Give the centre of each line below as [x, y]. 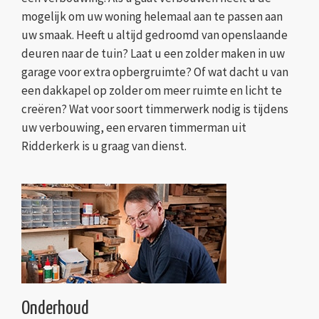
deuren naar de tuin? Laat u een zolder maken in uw [153, 54]
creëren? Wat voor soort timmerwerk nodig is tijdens [155, 109]
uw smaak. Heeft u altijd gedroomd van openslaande [155, 35]
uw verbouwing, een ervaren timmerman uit [134, 128]
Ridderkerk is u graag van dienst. [104, 146]
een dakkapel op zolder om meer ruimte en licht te [152, 91]
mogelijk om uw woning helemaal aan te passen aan [152, 17]
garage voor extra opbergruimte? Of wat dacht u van [155, 72]
